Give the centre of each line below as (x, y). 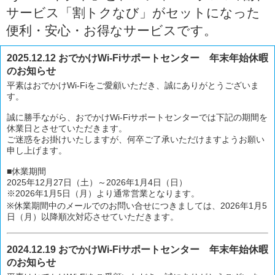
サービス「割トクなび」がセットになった (133, 13)
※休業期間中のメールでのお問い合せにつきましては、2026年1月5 (137, 206)
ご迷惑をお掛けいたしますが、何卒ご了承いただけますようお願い (136, 140)
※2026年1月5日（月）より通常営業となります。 (103, 194)
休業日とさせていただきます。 (67, 129)
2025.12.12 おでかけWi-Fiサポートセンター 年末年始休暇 (137, 58)
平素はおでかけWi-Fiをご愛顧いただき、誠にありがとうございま (133, 86)
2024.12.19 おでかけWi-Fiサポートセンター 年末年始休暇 (137, 250)
